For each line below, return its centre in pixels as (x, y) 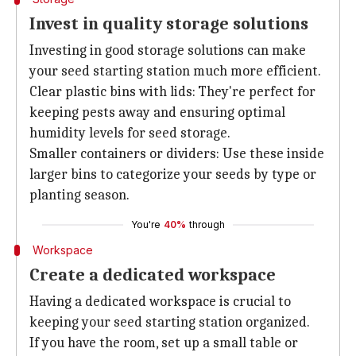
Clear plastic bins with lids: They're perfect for (172, 92)
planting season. (79, 195)
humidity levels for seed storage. (130, 133)
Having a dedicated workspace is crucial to (160, 302)
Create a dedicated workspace (153, 275)
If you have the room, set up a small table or (164, 343)
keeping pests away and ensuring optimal (157, 112)
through (207, 224)
